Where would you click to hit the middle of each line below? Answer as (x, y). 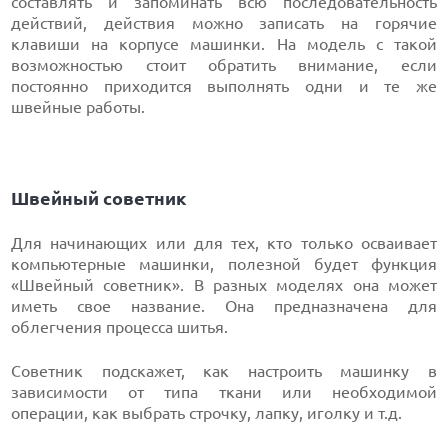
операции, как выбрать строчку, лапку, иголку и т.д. (207, 412)
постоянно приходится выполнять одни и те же (224, 85)
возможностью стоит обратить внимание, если (224, 64)
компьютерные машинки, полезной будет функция (224, 263)
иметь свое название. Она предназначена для (224, 305)
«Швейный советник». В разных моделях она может (224, 284)
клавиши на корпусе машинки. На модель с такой (224, 43)
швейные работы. (80, 106)
